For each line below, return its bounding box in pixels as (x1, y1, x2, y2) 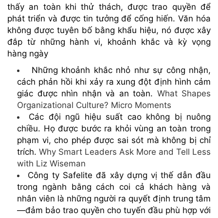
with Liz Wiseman (17, 158, 86, 168)
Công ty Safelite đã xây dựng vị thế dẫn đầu (28, 170, 211, 180)
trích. (17, 146, 39, 157)
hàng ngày (7, 48, 48, 58)
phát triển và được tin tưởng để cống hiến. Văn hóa (7, 13, 211, 23)
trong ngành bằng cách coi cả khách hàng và (17, 182, 211, 192)
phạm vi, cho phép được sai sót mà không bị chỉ (17, 135, 211, 145)
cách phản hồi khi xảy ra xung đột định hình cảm (17, 76, 211, 87)
